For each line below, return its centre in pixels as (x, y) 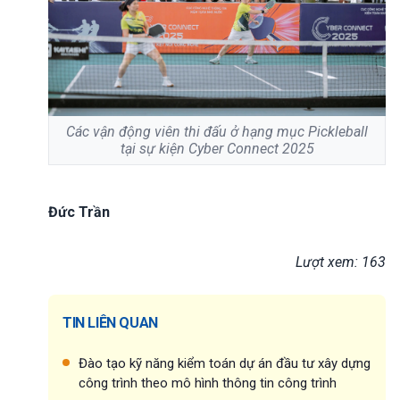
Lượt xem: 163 (341, 262)
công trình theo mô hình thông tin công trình (208, 383)
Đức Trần (79, 212)
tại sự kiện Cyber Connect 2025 (217, 149)
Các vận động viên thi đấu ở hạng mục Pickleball (217, 132)
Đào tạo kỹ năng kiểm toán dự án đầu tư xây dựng (225, 363)
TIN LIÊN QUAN (110, 322)
